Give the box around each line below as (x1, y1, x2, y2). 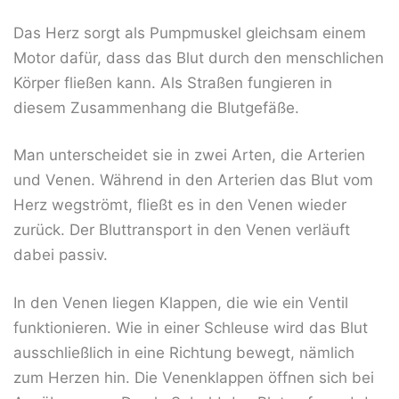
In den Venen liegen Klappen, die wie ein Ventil (13, 293, 348, 312)
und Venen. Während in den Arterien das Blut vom (13, 171, 373, 190)
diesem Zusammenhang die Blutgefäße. (13, 98, 299, 117)
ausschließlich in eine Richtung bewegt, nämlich (13, 343, 354, 362)
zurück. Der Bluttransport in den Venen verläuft (13, 221, 350, 240)
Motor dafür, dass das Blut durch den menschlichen (13, 48, 384, 67)
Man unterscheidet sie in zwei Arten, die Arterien (13, 146, 365, 165)
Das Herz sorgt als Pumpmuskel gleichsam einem (13, 23, 366, 42)
